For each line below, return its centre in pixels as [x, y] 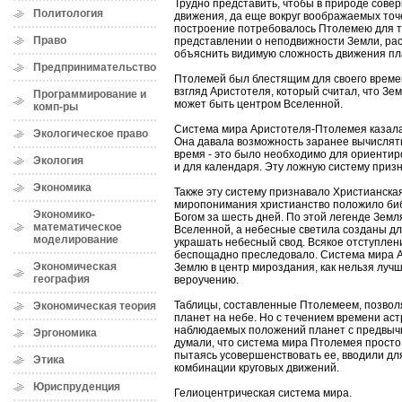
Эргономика [65, 333]
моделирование [76, 240]
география [61, 279]
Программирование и [90, 94]
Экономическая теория [95, 306]
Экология [58, 161]
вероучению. [206, 280]
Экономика [62, 188]
